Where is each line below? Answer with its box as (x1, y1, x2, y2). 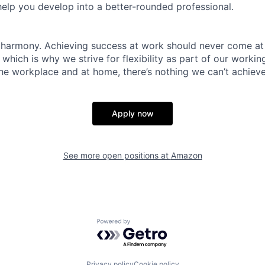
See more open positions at (63, 150, 171, 160)
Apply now (111, 108, 154, 118)
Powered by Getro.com (96, 218, 201, 231)
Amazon (170, 150, 202, 160)
